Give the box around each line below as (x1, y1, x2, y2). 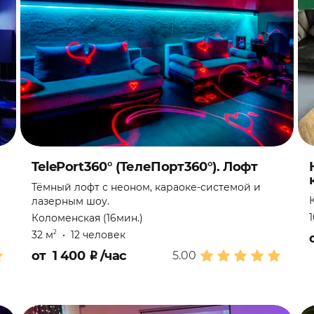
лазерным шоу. (31, 195, 109, 207)
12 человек (70, 228, 125, 241)
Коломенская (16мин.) (31, 212, 143, 224)
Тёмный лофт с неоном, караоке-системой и (31, 181, 261, 193)
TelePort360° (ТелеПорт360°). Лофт (31, 159, 258, 175)
